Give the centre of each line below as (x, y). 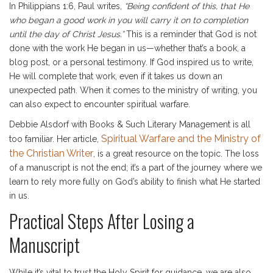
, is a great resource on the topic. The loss (176, 154)
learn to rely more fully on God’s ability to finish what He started (135, 182)
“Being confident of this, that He (187, 6)
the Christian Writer (51, 153)
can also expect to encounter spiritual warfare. (100, 104)
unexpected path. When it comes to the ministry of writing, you (133, 90)
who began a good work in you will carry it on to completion (129, 20)
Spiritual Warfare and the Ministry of (181, 139)
